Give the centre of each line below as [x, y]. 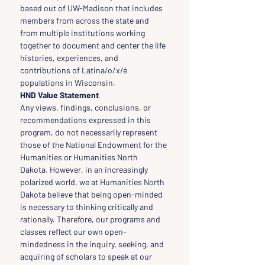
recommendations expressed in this [86, 120]
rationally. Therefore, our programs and [91, 219]
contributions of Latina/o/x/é [75, 70]
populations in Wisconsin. [68, 83]
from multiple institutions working [83, 33]
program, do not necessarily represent [90, 132]
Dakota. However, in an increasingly [85, 169]
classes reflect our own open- [73, 232]
